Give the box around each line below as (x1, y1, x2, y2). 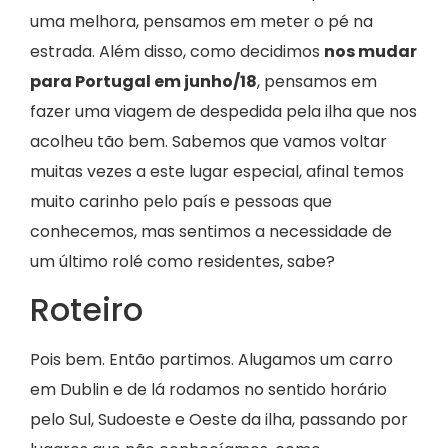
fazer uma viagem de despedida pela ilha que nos (30, 100, 417, 124)
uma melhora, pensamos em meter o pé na (30, 10, 373, 34)
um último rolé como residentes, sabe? (30, 250, 335, 274)
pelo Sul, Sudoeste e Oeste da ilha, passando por (30, 408, 408, 432)
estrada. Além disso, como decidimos (30, 40, 324, 64)
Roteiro (30, 287, 143, 333)
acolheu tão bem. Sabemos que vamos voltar (30, 130, 387, 154)
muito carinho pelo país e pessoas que (30, 190, 332, 214)
